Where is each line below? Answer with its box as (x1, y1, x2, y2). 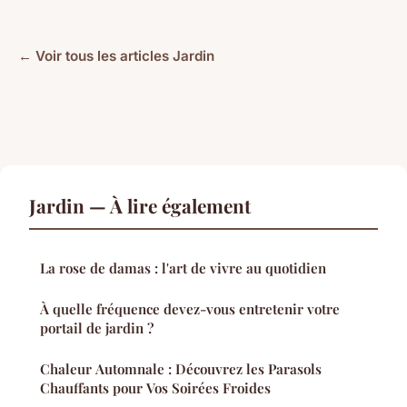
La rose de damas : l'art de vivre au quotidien (40, 258, 326, 277)
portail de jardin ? (40, 318, 154, 337)
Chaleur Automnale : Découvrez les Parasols (40, 359, 322, 378)
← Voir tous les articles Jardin (18, 46, 214, 65)
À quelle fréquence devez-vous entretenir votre (40, 299, 340, 318)
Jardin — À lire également (29, 192, 251, 218)
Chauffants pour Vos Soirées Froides (40, 378, 271, 397)
